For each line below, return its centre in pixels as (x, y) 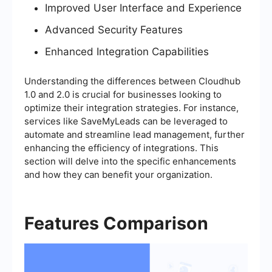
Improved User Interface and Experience (143, 8)
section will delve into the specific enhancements (130, 161)
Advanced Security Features (114, 29)
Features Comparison (116, 223)
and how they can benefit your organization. (118, 174)
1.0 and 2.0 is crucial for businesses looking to (123, 94)
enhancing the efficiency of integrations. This (121, 148)
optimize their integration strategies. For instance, (131, 107)
